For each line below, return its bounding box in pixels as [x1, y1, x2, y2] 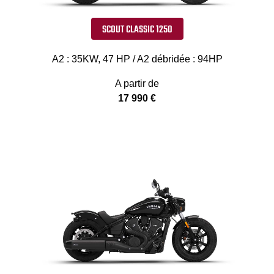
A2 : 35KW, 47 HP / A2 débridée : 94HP [51, 54, 223, 65]
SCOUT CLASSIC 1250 [102, 21, 172, 38]
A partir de [115, 78, 159, 89]
